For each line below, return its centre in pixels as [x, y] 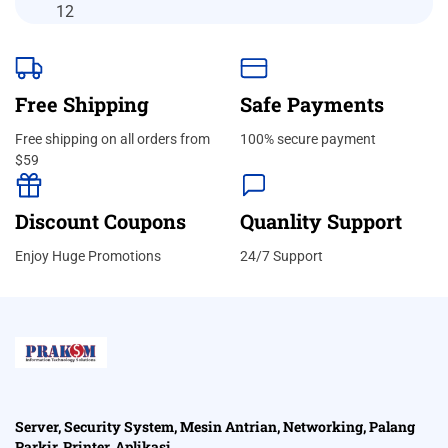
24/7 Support [281, 256]
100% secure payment [308, 139]
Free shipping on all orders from [112, 139]
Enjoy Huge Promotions [88, 256]
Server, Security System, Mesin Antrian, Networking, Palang [215, 427]
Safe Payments [312, 104]
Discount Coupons [100, 221]
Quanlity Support [321, 221]
